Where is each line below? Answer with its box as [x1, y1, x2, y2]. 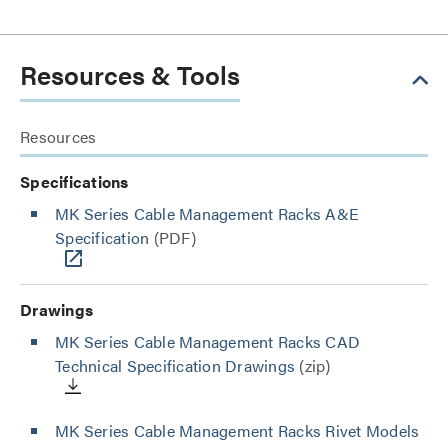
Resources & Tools [20, 56, 240, 93]
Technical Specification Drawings [55, 354, 295, 377]
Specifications [20, 170, 129, 193]
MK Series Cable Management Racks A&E [55, 202, 359, 225]
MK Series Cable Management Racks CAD [55, 330, 360, 353]
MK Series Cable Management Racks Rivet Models [55, 419, 420, 442]
